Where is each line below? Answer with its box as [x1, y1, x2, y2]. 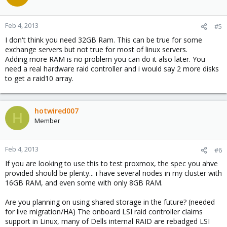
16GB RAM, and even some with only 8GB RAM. [5, 178, 163, 187]
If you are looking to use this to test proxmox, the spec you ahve [5, 159, 218, 168]
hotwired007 [34, 106, 79, 116]
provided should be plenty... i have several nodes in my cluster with [5, 168, 222, 178]
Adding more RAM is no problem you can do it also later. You [5, 54, 205, 64]
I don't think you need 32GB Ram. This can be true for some [5, 35, 202, 45]
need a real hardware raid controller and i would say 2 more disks [5, 64, 219, 73]
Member [34, 116, 60, 125]
